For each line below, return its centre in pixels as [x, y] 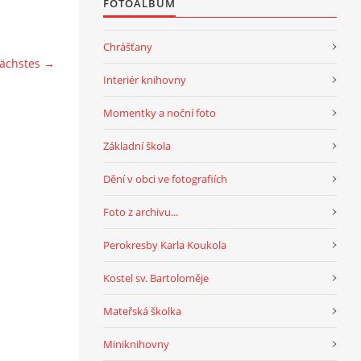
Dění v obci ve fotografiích [165, 178]
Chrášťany [128, 46]
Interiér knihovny [145, 79]
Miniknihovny [136, 344]
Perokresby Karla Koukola [165, 245]
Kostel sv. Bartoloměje [156, 278]
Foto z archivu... [141, 212]
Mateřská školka [142, 311]
